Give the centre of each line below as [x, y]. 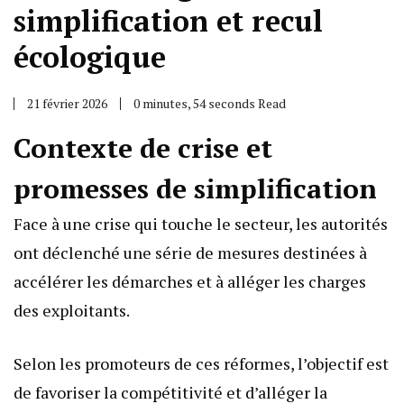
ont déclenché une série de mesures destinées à [190, 253]
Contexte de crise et [143, 148]
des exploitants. [72, 311]
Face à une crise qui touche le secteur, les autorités [201, 224]
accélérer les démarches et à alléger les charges [190, 282]
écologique [90, 57]
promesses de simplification [195, 189]
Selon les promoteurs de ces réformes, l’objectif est [201, 364]
